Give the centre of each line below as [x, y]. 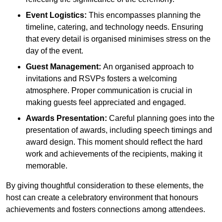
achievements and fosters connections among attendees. [106, 210]
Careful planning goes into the [161, 118]
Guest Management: [63, 67]
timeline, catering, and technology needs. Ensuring [114, 27]
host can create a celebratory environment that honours [102, 198]
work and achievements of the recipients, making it [114, 154]
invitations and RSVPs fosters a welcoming [101, 79]
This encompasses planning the [144, 15]
